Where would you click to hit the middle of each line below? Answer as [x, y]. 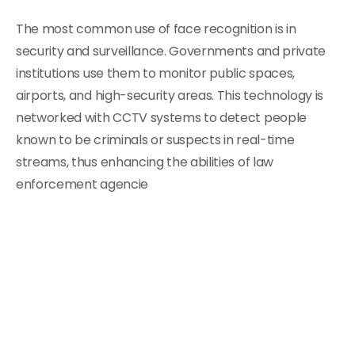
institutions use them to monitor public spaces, [155, 73]
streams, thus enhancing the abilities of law [145, 162]
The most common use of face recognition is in [156, 29]
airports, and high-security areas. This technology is [170, 95]
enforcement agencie [82, 184]
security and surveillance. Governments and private [171, 51]
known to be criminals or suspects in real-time [155, 140]
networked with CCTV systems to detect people [161, 118]
